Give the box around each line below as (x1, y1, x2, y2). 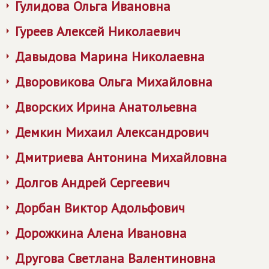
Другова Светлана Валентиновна (15, 250, 216, 267)
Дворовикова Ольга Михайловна (15, 73, 213, 90)
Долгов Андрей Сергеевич (15, 174, 170, 191)
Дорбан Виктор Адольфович (15, 199, 185, 216)
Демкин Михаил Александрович (15, 124, 209, 141)
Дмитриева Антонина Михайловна (15, 149, 227, 166)
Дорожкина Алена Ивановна (15, 225, 187, 241)
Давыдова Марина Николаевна (15, 48, 205, 65)
